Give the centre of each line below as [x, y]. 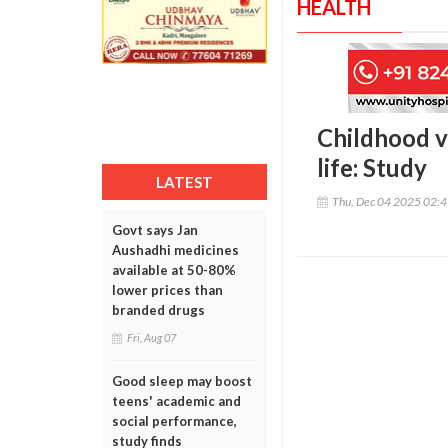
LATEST [184, 182]
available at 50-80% [174, 270]
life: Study [372, 167]
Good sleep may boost [182, 381]
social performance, [174, 421]
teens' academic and [176, 401]
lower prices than [167, 290]
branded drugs [158, 310]
